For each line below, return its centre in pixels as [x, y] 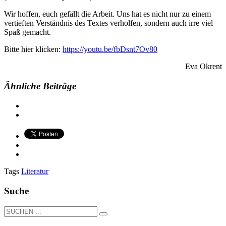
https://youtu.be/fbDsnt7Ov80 [110, 49]
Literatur [35, 172]
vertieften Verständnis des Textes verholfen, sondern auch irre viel [108, 23]
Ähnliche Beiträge [40, 86]
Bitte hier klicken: [33, 49]
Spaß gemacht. [27, 32]
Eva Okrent [204, 67]
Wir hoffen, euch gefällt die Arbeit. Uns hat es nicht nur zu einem [107, 14]
